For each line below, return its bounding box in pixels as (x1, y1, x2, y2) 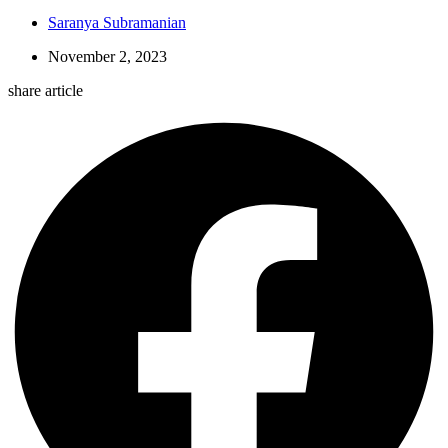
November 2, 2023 (48, 48, 167, 66)
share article (8, 82, 83, 100)
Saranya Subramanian (48, 14, 186, 32)
